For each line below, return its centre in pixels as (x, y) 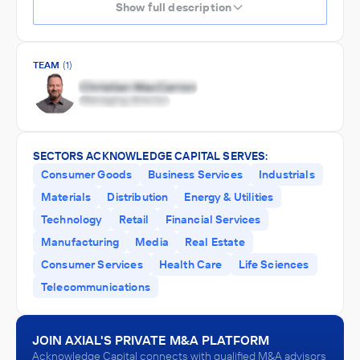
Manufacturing (80, 242)
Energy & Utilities (229, 197)
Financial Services (213, 219)
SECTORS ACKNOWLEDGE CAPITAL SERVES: (151, 156)
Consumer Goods (87, 174)
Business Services (195, 174)
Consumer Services (92, 264)
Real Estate (215, 242)
